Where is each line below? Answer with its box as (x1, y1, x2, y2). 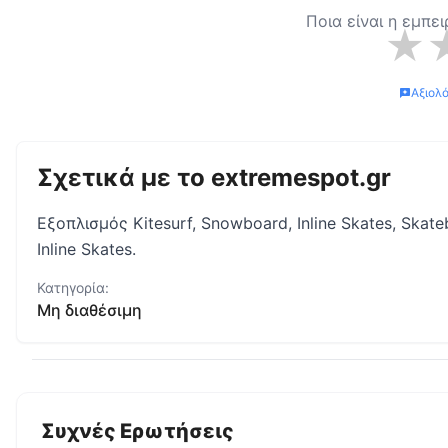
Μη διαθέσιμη (37, 300, 142, 320)
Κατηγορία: (37, 279, 109, 296)
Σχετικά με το (37, 163, 211, 192)
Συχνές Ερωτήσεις (41, 419, 234, 443)
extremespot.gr (211, 163, 391, 192)
